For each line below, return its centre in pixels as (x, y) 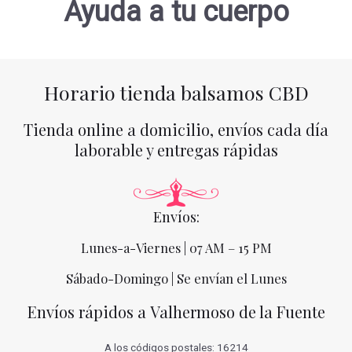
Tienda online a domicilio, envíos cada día (176, 129)
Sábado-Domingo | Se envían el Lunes (176, 278)
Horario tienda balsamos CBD (176, 93)
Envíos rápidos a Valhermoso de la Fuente (176, 311)
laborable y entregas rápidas (176, 149)
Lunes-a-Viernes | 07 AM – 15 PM (176, 247)
